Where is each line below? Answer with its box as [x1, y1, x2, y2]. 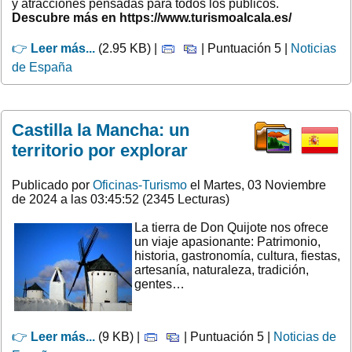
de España [12, 60, 72, 74]
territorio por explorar [12, 140, 188, 160]
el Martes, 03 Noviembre [187, 178, 326, 192]
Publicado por [12, 178, 93, 192]
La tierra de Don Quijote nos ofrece [134, 220, 328, 234]
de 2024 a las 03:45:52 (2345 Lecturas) [12, 192, 229, 206]
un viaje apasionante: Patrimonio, [134, 234, 321, 248]
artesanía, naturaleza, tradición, [134, 262, 309, 277]
